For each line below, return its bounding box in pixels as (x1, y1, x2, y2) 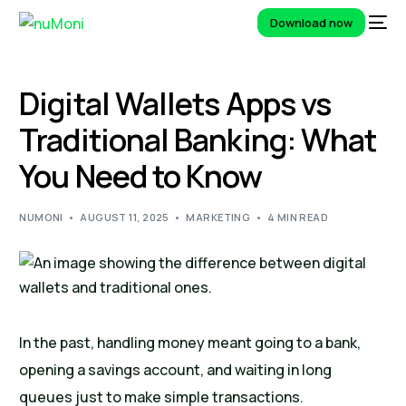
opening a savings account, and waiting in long (19, 360, 333, 381)
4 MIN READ (266, 210, 329, 225)
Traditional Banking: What (19, 119, 377, 161)
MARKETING (186, 210, 251, 225)
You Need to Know (19, 155, 263, 198)
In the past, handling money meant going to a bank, (19, 333, 362, 353)
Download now (269, 14, 353, 31)
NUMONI (19, 210, 63, 225)
